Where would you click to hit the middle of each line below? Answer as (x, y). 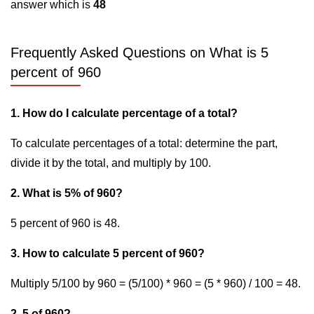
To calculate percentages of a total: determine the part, (144, 143)
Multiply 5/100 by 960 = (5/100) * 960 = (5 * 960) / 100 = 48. (156, 284)
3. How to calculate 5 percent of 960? (108, 253)
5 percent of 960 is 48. (65, 223)
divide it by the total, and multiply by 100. (111, 163)
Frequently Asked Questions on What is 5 (139, 53)
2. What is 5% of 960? (67, 193)
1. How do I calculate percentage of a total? (124, 113)
